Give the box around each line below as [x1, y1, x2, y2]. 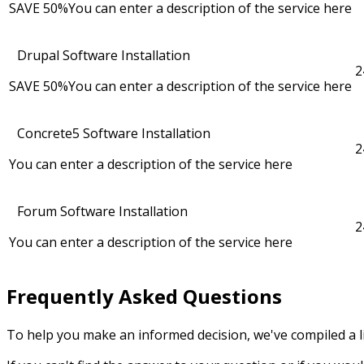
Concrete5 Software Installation [17, 124, 210, 143]
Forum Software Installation [17, 202, 188, 221]
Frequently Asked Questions [6, 282, 282, 310]
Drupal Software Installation [17, 46, 190, 65]
